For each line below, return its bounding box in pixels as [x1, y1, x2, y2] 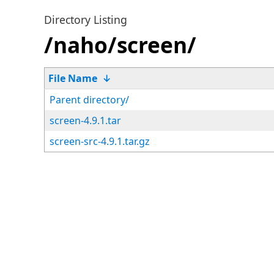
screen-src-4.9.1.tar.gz [50, 135, 150, 148]
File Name [48, 72, 97, 85]
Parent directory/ [50, 93, 129, 106]
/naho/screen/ [44, 30, 196, 59]
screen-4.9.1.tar [50, 114, 121, 127]
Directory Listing [44, 12, 127, 27]
